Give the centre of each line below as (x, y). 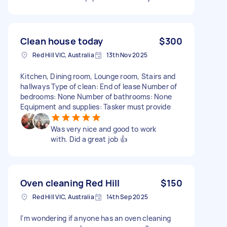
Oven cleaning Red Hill (70, 183)
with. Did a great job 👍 (89, 139)
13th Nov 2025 (127, 55)
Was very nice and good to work (104, 129)
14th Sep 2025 (127, 197)
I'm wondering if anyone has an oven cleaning (96, 218)
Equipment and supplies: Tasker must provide (96, 106)
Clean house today (62, 41)
